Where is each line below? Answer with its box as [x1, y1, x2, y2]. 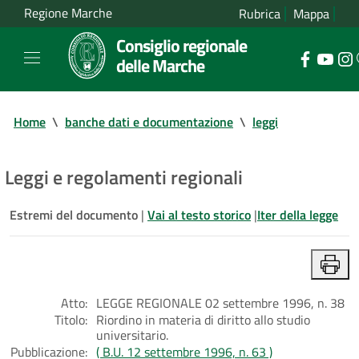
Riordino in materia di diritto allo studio [96, 309, 310, 329]
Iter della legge [257, 204, 338, 224]
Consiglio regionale [116, 32, 247, 58]
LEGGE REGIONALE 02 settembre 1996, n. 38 [96, 292, 345, 313]
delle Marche [116, 52, 204, 79]
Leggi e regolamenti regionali [5, 162, 243, 192]
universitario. [96, 325, 168, 345]
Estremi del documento [10, 204, 141, 224]
